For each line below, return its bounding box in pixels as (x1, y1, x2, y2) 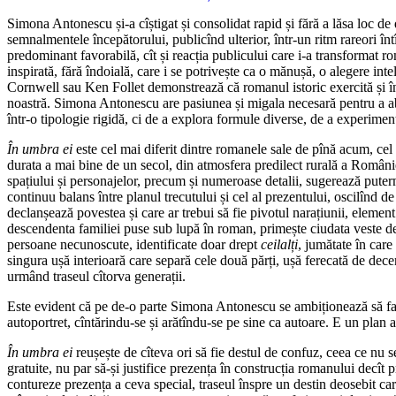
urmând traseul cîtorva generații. (7, 268, 186, 284)
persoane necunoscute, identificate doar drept (7, 236, 261, 252)
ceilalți (261, 236, 298, 252)
